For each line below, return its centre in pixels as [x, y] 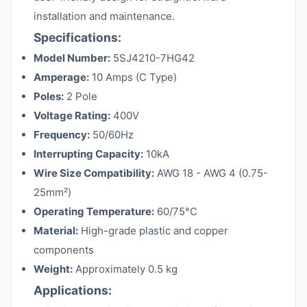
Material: [56, 231]
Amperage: [61, 77]
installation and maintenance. [104, 16]
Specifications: [77, 37]
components [64, 250]
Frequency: [62, 135]
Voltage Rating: [72, 115]
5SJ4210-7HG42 [152, 58]
